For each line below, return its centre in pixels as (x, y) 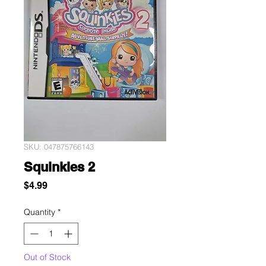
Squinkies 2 (59, 167)
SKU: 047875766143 (59, 147)
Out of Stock (47, 257)
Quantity (39, 212)
